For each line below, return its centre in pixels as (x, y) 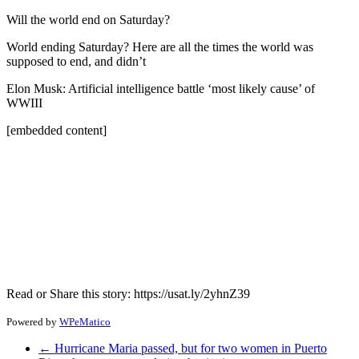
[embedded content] (56, 130)
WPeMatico (85, 321)
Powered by (33, 321)
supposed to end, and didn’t (76, 61)
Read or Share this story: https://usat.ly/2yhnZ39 (128, 293)
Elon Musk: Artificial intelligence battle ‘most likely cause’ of (161, 88)
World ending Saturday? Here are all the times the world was (160, 46)
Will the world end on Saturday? (88, 19)
